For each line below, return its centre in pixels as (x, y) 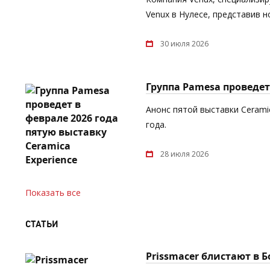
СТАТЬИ (42, 224)
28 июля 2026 (184, 154)
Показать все (53, 192)
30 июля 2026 (184, 43)
